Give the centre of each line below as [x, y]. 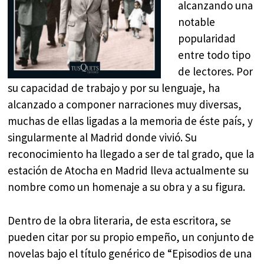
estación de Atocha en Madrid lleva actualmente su [128, 171]
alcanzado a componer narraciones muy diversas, [125, 105]
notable [196, 22]
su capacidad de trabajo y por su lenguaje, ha [114, 88]
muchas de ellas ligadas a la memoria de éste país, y [131, 121]
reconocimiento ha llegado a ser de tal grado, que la [131, 154]
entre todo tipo [214, 55]
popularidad [207, 39]
